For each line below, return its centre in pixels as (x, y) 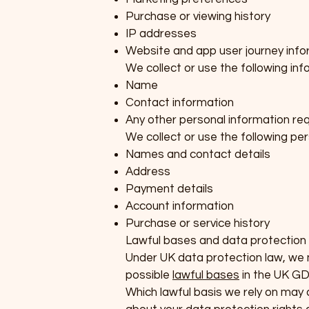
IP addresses (161, 34)
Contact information (180, 103)
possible (149, 276)
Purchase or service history (198, 224)
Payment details (169, 189)
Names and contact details (198, 155)
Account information (180, 207)
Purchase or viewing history (198, 17)
